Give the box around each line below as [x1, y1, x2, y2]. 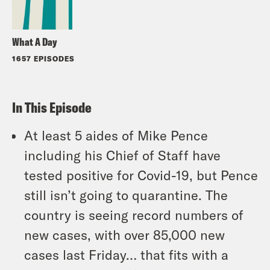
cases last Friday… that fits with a [24, 246, 228, 263]
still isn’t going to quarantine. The [24, 187, 228, 203]
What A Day [12, 35, 57, 49]
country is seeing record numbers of [24, 207, 243, 223]
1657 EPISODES [12, 54, 75, 63]
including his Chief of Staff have [24, 147, 221, 163]
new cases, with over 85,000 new [24, 227, 225, 243]
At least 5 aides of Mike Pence [24, 127, 208, 143]
